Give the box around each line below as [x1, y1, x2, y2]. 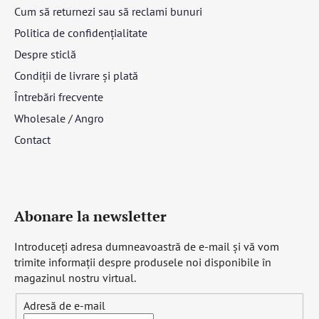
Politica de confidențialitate [14, 25, 147, 40]
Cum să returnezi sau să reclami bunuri [14, 4, 202, 19]
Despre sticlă [14, 46, 76, 61]
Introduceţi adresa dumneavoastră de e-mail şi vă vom [14, 239, 279, 253]
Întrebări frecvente [14, 89, 103, 104]
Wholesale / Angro [14, 110, 104, 125]
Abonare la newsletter [14, 206, 167, 226]
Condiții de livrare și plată [14, 68, 138, 83]
